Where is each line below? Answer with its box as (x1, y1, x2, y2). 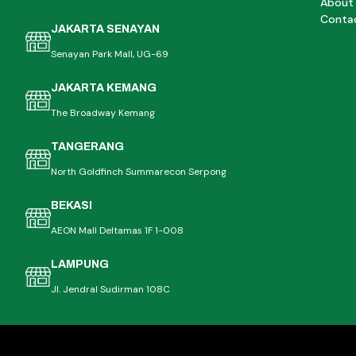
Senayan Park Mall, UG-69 (50, 48, 168, 61)
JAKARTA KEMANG (50, 82, 157, 95)
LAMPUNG (50, 258, 109, 271)
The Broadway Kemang (50, 106, 155, 120)
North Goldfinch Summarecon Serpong (50, 165, 226, 179)
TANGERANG (50, 141, 124, 153)
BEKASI (50, 199, 92, 212)
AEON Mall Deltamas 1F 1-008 (50, 224, 184, 238)
